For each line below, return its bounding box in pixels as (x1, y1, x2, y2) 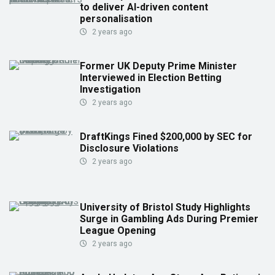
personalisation (80, 13, 152, 25)
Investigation (80, 83, 141, 96)
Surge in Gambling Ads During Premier (80, 213, 258, 225)
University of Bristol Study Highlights (80, 201, 250, 214)
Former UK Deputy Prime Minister (80, 60, 237, 72)
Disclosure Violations (80, 142, 179, 155)
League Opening (80, 225, 156, 237)
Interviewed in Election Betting (80, 72, 222, 84)
